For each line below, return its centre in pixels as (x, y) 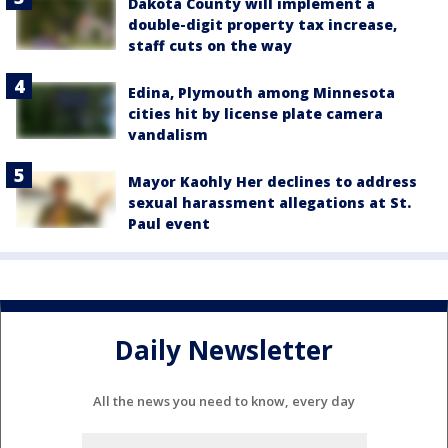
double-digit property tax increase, (262, 25)
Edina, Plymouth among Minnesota (261, 93)
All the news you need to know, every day (224, 401)
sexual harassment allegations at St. (269, 203)
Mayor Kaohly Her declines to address (272, 182)
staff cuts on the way (210, 46)
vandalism (168, 135)
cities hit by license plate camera (255, 114)
